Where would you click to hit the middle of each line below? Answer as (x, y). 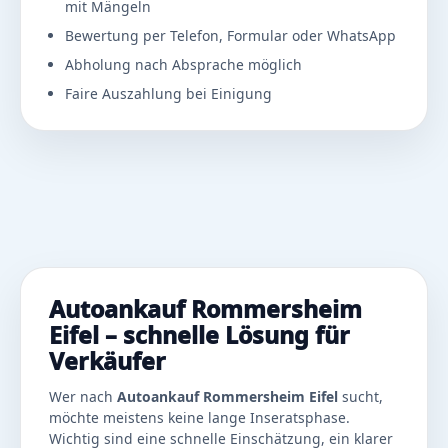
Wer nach (83, 397)
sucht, (360, 397)
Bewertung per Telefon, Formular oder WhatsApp (230, 36)
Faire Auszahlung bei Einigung (168, 94)
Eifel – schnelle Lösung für (199, 335)
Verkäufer (107, 361)
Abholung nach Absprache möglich (183, 65)
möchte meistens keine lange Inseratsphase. (199, 418)
